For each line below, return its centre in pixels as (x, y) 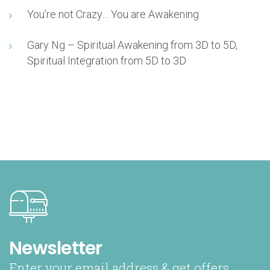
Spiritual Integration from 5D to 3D (107, 60)
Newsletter (56, 248)
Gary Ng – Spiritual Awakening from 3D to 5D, (132, 45)
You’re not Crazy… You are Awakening (113, 14)
